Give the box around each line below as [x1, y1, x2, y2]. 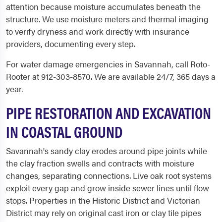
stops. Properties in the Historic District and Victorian [6, 194, 200, 206]
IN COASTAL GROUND [6, 120, 122, 142]
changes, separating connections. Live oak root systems [6, 169, 212, 181]
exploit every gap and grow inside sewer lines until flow [6, 182, 209, 194]
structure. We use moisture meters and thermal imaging [6, 13, 209, 25]
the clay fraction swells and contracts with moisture [6, 157, 194, 169]
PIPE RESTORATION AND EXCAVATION [6, 101, 211, 123]
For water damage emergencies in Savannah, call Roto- [6, 58, 210, 70]
